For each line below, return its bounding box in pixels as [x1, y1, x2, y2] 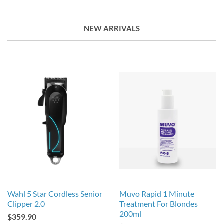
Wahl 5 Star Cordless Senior [7, 189, 102, 198]
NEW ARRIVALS [84, 24, 140, 33]
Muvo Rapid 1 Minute [119, 189, 194, 198]
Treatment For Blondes [119, 199, 198, 208]
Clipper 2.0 [7, 199, 45, 208]
